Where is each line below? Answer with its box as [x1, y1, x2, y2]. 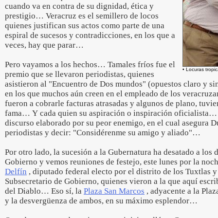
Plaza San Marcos [84, 186, 145, 196]
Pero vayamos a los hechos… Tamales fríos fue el [5, 60, 175, 69]
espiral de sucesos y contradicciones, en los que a [5, 31, 175, 40]
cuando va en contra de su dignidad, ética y [5, 1, 154, 11]
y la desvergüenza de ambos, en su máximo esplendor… [5, 196, 198, 205]
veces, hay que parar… [5, 40, 84, 50]
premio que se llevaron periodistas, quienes [5, 70, 154, 79]
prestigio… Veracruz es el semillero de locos [5, 11, 159, 20]
